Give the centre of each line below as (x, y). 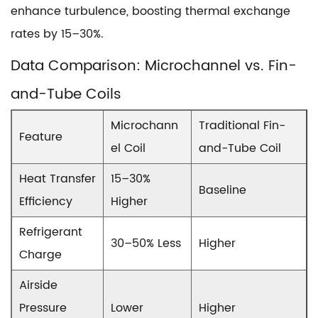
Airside (38, 285)
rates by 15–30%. (57, 34)
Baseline (223, 190)
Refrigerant (51, 232)
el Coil (128, 148)
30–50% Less (146, 243)
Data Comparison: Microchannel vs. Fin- (154, 66)
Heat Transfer (57, 179)
